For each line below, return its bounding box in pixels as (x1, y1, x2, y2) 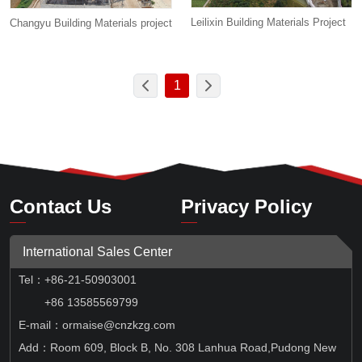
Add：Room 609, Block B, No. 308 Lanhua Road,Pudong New (19, 340, 336, 354)
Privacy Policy (181, 195, 312, 217)
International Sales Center (23, 244, 172, 259)
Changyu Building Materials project (10, 16, 172, 29)
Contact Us (10, 195, 112, 217)
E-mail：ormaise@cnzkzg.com (19, 318, 175, 331)
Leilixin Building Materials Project (191, 16, 346, 29)
